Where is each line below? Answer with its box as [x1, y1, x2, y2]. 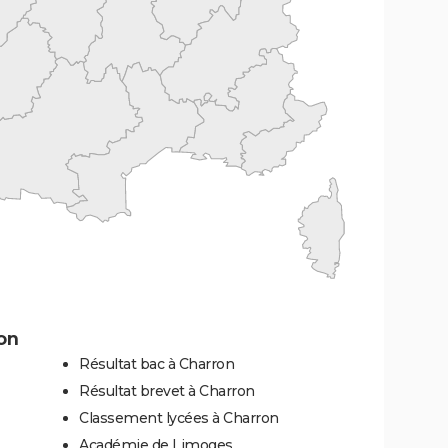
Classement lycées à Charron [79, 408, 279, 427]
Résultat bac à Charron [79, 354, 234, 373]
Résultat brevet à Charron [79, 381, 255, 400]
